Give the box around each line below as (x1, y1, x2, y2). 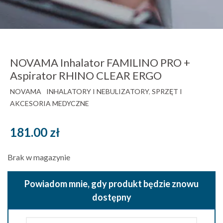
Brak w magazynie (7, 152, 70, 162)
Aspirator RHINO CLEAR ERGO (10, 68, 162, 82)
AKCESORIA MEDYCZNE (10, 99, 89, 108)
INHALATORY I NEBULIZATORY (46, 87, 149, 96)
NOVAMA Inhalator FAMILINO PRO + (10, 55, 190, 69)
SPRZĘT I (152, 87, 182, 96)
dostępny (92, 191, 131, 203)
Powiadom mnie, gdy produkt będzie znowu (24, 178, 199, 189)
